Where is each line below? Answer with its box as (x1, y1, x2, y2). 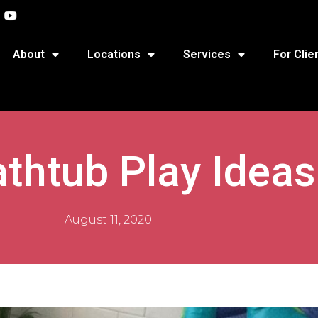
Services (183, 48, 231, 61)
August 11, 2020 (64, 213, 152, 226)
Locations (87, 48, 141, 61)
